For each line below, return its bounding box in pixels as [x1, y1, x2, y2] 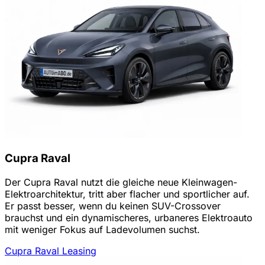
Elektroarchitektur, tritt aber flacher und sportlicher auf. [5, 188, 250, 200]
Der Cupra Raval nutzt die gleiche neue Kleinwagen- [5, 176, 237, 188]
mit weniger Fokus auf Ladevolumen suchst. [5, 223, 200, 235]
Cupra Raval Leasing [5, 244, 96, 257]
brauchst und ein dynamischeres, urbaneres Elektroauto [5, 211, 253, 224]
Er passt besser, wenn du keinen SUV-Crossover [5, 199, 221, 212]
